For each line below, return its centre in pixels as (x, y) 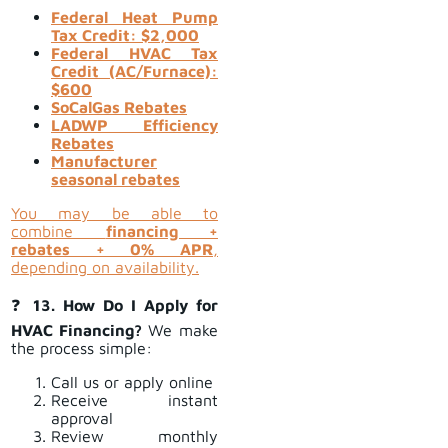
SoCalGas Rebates (119, 107)
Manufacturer (104, 161)
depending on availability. (105, 267)
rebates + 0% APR (112, 249)
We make (183, 330)
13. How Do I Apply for (125, 305)
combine (58, 231)
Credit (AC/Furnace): (134, 71)
